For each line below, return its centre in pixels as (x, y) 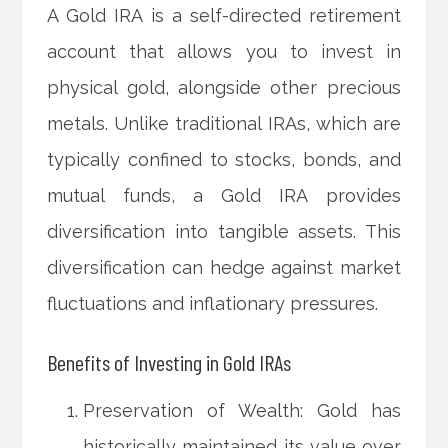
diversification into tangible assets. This (224, 232)
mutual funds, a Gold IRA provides (224, 196)
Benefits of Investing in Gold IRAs (169, 362)
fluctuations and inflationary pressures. (213, 304)
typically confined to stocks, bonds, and (224, 160)
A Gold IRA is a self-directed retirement (224, 16)
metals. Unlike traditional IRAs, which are (224, 124)
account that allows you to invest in (224, 52)
